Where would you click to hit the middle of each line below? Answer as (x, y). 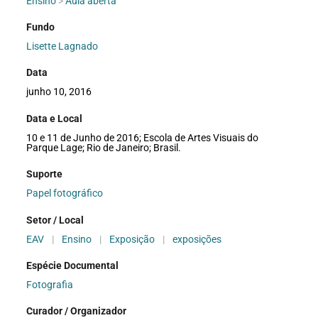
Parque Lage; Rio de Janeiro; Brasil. (104, 147)
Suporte (45, 174)
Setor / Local (55, 220)
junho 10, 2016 (59, 92)
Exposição (132, 239)
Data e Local (55, 118)
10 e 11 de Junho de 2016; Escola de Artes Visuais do (143, 137)
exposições (197, 239)
